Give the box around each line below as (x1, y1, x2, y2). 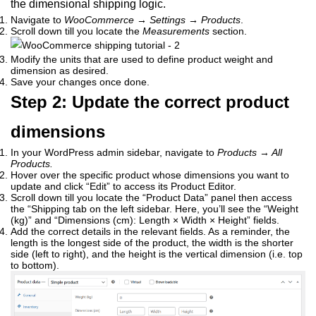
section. (209, 25, 247, 37)
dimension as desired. (11, 64, 109, 76)
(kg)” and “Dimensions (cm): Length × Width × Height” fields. (11, 214, 279, 226)
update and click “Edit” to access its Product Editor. (11, 180, 236, 192)
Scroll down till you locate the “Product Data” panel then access (11, 191, 292, 203)
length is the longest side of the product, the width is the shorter (11, 236, 293, 248)
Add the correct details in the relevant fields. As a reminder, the (11, 225, 290, 237)
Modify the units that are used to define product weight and (11, 53, 273, 65)
